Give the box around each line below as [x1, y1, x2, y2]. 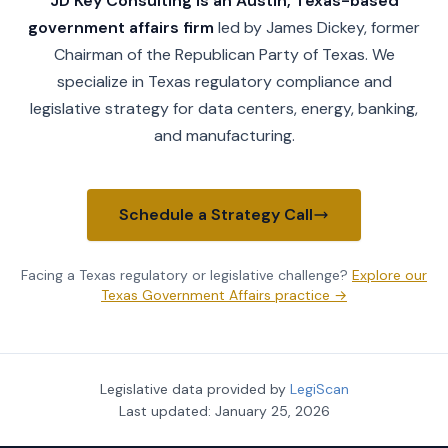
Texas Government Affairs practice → [101, 285, 347, 304]
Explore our [352, 265, 427, 284]
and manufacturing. [153, 124, 295, 146]
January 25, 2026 [214, 401, 330, 420]
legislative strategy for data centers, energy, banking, [30, 97, 418, 119]
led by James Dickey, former [214, 16, 420, 38]
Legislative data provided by [99, 379, 286, 398]
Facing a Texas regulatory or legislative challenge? [21, 265, 348, 284]
